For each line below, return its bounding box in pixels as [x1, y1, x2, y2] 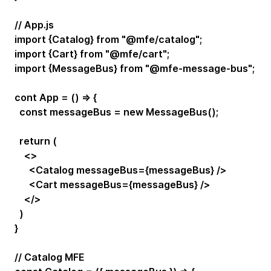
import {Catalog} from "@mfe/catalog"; [15, 33, 202, 45]
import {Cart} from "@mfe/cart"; [15, 47, 169, 60]
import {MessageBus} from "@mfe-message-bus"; [15, 62, 255, 74]
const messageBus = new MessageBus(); [15, 105, 218, 118]
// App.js [15, 18, 54, 31]
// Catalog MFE [15, 250, 85, 263]
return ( [15, 134, 57, 147]
